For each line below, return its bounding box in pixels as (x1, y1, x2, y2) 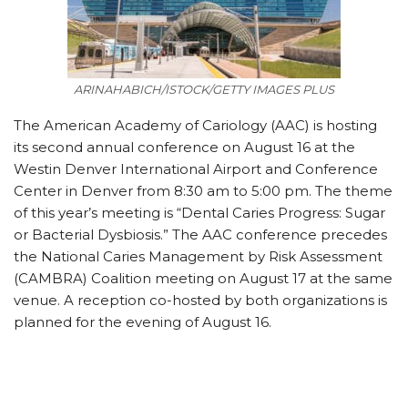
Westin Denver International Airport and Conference (14, 160, 378, 178)
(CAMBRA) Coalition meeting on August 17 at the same (14, 270, 393, 287)
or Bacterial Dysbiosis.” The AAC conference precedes (14, 226, 387, 243)
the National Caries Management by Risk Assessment (14, 248, 382, 265)
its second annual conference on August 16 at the (14, 138, 355, 156)
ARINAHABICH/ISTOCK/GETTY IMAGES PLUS (74, 82, 334, 97)
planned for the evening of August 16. (14, 313, 271, 331)
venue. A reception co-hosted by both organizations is (14, 291, 387, 309)
